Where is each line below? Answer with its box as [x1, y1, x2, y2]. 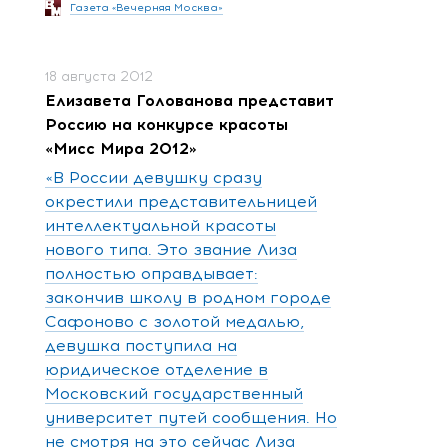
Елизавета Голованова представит [45, 90, 334, 110]
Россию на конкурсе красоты [45, 114, 288, 134]
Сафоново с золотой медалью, [45, 311, 304, 331]
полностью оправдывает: [45, 263, 258, 283]
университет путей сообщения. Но [45, 407, 337, 427]
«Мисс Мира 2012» [45, 138, 197, 158]
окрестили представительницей [45, 191, 317, 211]
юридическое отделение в [45, 359, 268, 379]
